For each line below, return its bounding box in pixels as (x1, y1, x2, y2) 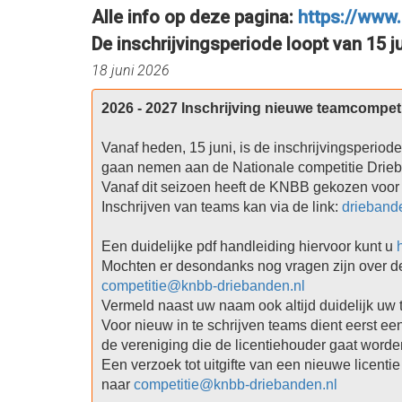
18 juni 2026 (92, 62, 170, 79)
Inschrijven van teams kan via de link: (100, 198, 342, 214)
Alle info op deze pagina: (92, 6, 298, 28)
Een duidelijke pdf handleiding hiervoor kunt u (100, 238, 397, 254)
